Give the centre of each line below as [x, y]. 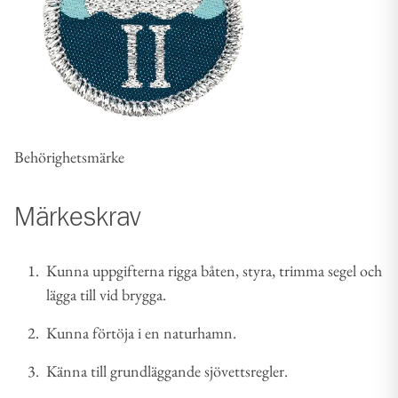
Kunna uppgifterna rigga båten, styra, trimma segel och [214, 271]
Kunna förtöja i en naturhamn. [141, 333]
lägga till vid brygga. [106, 295]
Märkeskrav [77, 219]
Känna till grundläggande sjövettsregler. [167, 371]
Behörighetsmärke [69, 157]
